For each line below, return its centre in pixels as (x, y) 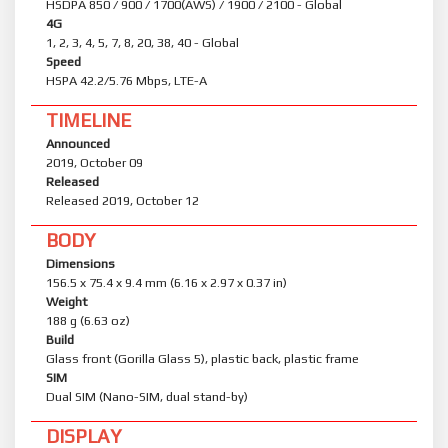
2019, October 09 (94, 163)
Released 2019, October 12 (122, 201)
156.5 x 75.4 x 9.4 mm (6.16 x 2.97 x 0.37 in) (166, 283)
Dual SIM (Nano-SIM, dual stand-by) (147, 397)
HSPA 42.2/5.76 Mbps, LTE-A (126, 81)
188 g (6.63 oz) (88, 321)
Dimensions (80, 264)
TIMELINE (88, 120)
